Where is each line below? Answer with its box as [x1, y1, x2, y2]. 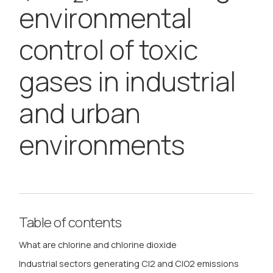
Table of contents [19, 213, 122, 232]
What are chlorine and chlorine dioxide [19, 238, 177, 250]
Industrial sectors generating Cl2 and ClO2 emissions [19, 257, 239, 269]
